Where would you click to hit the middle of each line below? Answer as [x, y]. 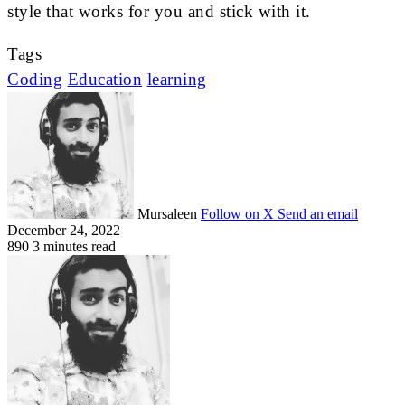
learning [177, 79]
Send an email [318, 213]
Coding [35, 79]
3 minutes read [74, 246]
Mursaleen [167, 213]
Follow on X [237, 213]
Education [104, 79]
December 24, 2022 [64, 230]
